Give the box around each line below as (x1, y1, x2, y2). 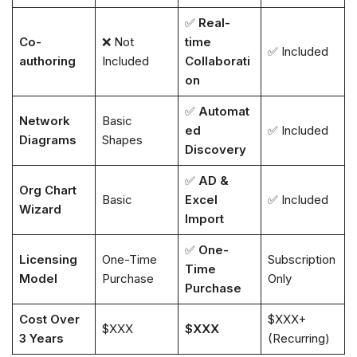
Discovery (184, 141, 246, 157)
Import (184, 210, 224, 226)
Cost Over (18, 311, 80, 327)
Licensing (18, 251, 77, 267)
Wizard (18, 201, 61, 217)
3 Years (18, 330, 64, 346)
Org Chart (18, 182, 76, 198)
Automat (198, 103, 249, 119)
